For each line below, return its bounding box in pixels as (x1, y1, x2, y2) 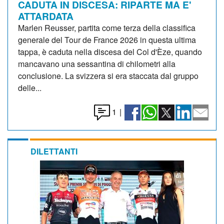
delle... (18, 81, 41, 93)
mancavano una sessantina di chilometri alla (18, 57, 175, 69)
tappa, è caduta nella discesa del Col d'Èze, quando (18, 45, 202, 57)
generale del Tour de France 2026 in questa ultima (18, 33, 196, 45)
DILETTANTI (30, 145, 77, 157)
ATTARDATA (18, 8, 73, 23)
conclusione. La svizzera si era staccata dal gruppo (18, 69, 198, 81)
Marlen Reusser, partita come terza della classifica (18, 21, 195, 33)
